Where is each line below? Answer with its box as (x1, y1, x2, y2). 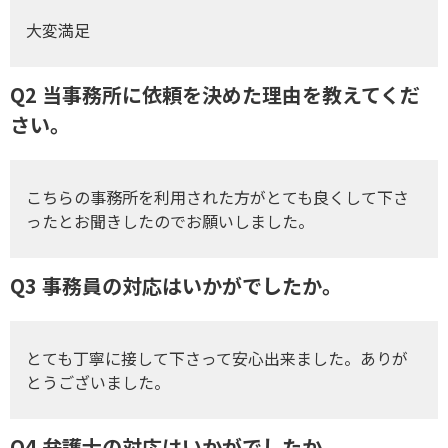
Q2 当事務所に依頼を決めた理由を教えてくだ (10, 79, 420, 109)
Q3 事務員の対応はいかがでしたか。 (10, 270, 342, 300)
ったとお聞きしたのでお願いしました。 (26, 208, 315, 233)
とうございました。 (26, 369, 171, 394)
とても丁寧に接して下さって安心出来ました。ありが (26, 345, 409, 370)
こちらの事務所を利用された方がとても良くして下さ (26, 184, 410, 209)
